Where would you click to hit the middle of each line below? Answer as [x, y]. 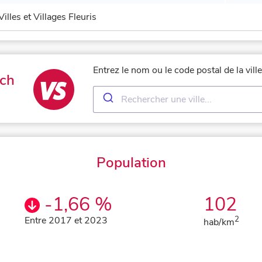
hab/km [219, 223]
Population [131, 163]
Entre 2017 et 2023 [66, 221]
